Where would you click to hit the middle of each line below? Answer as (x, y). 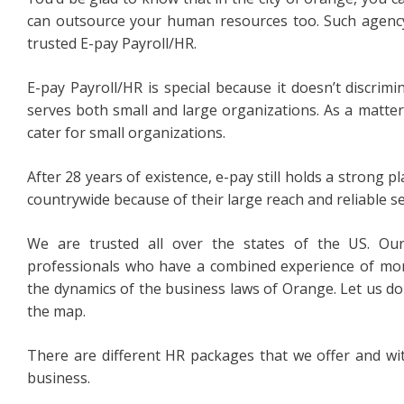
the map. (56, 311)
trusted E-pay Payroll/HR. (112, 43)
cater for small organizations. (126, 133)
